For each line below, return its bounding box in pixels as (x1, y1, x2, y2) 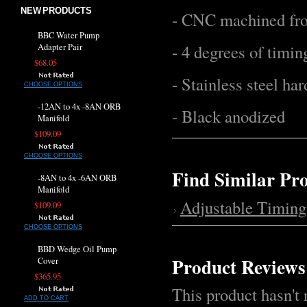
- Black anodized (172, 105, 285, 127)
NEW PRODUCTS (21, 5, 92, 16)
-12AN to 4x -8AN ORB (38, 101, 121, 112)
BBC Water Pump (38, 29, 99, 41)
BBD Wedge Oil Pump (38, 243, 116, 255)
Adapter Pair (38, 41, 82, 53)
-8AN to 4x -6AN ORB (38, 172, 116, 184)
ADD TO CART (24, 295, 69, 302)
